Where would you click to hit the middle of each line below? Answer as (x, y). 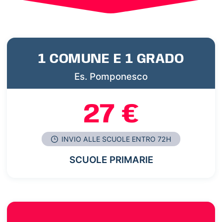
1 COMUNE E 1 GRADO (111, 59)
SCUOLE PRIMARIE (111, 160)
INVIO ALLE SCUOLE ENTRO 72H (115, 139)
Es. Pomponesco (111, 77)
